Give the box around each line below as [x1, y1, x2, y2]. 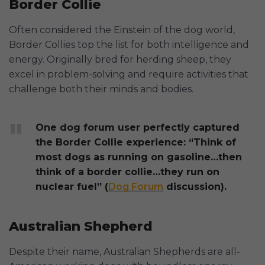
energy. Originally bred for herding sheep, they [9, 54, 231, 66]
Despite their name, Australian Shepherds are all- [9, 246, 240, 258]
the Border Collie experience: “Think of [35, 137, 236, 148]
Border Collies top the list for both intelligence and [9, 39, 249, 51]
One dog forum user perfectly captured [35, 122, 240, 134]
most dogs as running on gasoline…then [35, 151, 242, 163]
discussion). [163, 181, 227, 193]
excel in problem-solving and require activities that [9, 69, 248, 80]
